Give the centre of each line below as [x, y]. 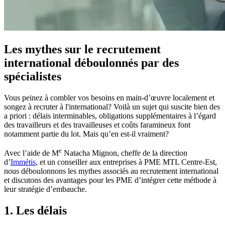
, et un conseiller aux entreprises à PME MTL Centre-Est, [126, 162]
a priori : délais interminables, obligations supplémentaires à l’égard [110, 116]
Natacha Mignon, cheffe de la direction [125, 153]
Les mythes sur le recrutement [82, 49]
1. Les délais [35, 210]
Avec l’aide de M [31, 153]
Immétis [23, 162]
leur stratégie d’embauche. [45, 189]
